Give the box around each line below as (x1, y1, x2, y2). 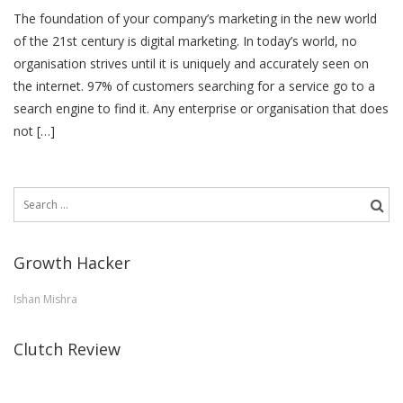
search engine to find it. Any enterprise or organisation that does (13, 99, 389, 117)
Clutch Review (13, 337, 121, 360)
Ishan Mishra (13, 291, 77, 307)
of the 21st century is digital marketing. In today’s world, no (13, 31, 357, 49)
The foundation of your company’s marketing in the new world (13, 9, 377, 27)
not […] (13, 121, 55, 139)
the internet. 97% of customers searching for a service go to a (13, 76, 375, 94)
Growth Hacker (13, 251, 130, 273)
